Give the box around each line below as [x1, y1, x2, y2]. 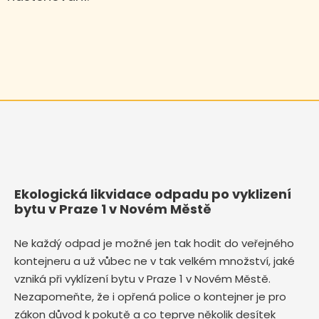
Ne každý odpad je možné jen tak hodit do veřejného [14, 236, 294, 251]
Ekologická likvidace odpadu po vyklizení [14, 185, 291, 204]
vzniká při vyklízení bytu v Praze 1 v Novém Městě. [14, 271, 271, 287]
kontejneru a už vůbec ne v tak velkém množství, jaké [14, 253, 295, 269]
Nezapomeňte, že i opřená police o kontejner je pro [14, 289, 286, 305]
